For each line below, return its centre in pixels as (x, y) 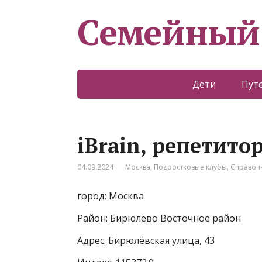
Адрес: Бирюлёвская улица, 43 (146, 240)
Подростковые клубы (190, 167)
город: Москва (111, 196)
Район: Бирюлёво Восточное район (159, 218)
